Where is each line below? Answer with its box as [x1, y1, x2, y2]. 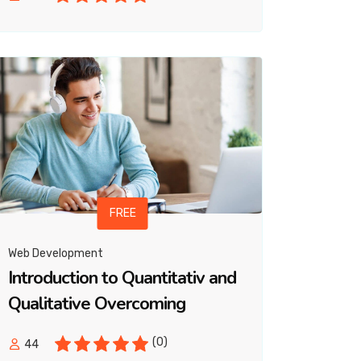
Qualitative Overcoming [8, 292, 185, 317]
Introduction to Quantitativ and [8, 266, 236, 291]
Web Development [8, 247, 103, 261]
